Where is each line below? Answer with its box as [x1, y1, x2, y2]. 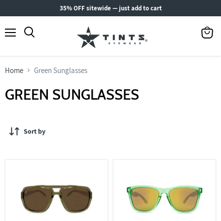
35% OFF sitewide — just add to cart [59, 4, 162, 12]
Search [29, 38, 51, 46]
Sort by [23, 127, 45, 136]
